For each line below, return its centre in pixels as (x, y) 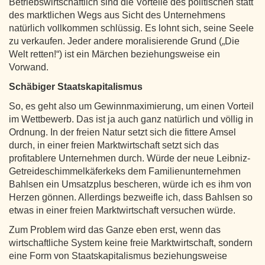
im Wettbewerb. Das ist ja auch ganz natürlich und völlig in (131, 119)
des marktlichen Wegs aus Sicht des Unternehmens (117, 15)
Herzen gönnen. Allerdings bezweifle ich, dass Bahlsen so (131, 197)
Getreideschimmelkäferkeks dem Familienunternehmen (125, 171)
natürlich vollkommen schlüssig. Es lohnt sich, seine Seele (131, 28)
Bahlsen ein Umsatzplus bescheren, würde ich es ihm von (130, 184)
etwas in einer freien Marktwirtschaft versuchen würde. (122, 210)
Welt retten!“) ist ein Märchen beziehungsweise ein (114, 54)
